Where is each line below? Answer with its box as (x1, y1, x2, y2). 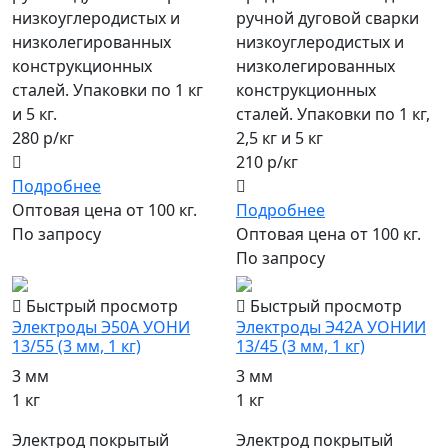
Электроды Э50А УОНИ (12, 316, 190, 339)
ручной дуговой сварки (236, 7, 419, 30)
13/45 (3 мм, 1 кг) (236, 335, 365, 358)
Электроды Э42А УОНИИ (236, 316, 426, 339)
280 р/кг (12, 127, 74, 150)
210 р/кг (236, 151, 298, 174)
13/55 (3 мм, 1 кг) (12, 335, 141, 358)
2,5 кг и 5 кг (236, 127, 323, 150)
